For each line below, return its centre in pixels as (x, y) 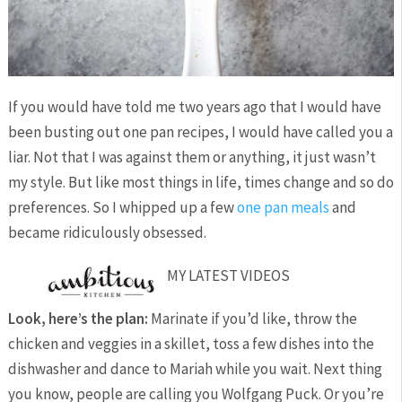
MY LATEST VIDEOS (228, 275)
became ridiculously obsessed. (107, 232)
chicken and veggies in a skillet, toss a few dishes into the (191, 343)
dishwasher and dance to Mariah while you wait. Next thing (195, 368)
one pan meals (283, 207)
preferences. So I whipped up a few (122, 207)
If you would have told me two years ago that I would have (194, 106)
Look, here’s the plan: (78, 318)
